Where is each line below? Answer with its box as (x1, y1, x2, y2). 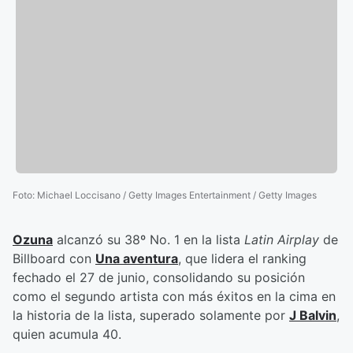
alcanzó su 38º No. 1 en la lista (53, 232, 244, 248)
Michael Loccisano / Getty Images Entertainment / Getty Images (37, 189, 317, 202)
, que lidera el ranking (178, 251, 307, 267)
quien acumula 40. (13, 326, 121, 343)
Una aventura (95, 251, 178, 267)
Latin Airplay (244, 232, 319, 248)
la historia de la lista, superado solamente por (13, 307, 289, 324)
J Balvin (289, 307, 336, 324)
